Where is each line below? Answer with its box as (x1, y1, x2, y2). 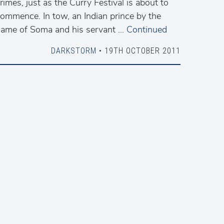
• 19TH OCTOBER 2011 (96, 45, 180, 55)
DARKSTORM (50, 45, 96, 55)
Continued (126, 23, 167, 35)
